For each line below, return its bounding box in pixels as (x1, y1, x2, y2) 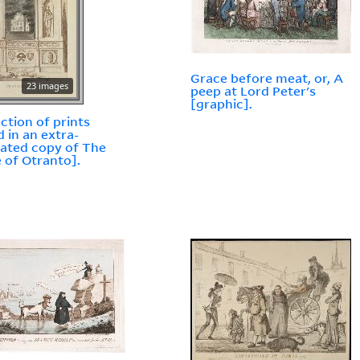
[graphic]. (190, 96, 253, 112)
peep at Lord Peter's (190, 83, 317, 100)
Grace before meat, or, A (190, 70, 344, 87)
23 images (27, 80, 69, 92)
